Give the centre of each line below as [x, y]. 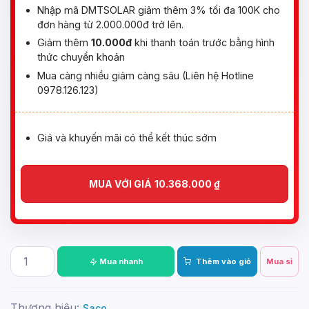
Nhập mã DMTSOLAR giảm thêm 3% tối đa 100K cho [159, 10]
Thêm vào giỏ [222, 262]
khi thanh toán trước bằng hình [203, 43]
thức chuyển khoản [81, 57]
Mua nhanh [130, 262]
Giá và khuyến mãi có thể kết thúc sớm [127, 137]
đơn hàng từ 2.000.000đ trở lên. [110, 24]
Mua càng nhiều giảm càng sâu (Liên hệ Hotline [146, 75]
